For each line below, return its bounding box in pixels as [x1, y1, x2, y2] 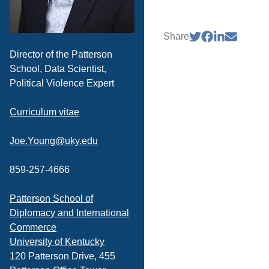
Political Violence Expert [10, 78, 114, 88]
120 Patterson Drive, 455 [10, 251, 115, 261]
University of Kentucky [10, 237, 104, 247]
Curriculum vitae [10, 107, 79, 117]
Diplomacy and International [10, 208, 129, 218]
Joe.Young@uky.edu [10, 136, 98, 146]
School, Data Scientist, [10, 64, 106, 74]
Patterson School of [10, 193, 93, 204]
